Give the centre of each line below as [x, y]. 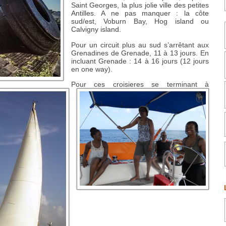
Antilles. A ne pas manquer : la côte [140, 13]
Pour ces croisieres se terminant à [140, 84]
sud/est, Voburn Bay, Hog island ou [140, 21]
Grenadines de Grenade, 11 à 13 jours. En [140, 53]
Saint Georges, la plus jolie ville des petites [140, 5]
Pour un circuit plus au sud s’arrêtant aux [140, 45]
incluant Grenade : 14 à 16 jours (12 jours [140, 61]
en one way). [92, 69]
